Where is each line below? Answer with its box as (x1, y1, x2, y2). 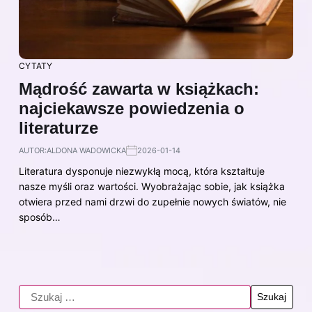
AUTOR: (19, 145, 47, 155)
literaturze (19, 118, 98, 137)
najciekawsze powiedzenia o (19, 98, 244, 118)
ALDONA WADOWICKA (47, 145, 126, 155)
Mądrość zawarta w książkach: (19, 79, 259, 98)
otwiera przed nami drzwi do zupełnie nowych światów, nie (19, 195, 286, 208)
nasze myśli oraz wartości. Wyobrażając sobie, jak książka (19, 180, 285, 192)
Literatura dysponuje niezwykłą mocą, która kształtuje (19, 164, 265, 177)
